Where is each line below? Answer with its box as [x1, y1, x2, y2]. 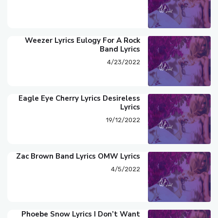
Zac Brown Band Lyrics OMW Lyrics [16, 151, 141, 161]
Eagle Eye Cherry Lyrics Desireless [18, 93, 141, 103]
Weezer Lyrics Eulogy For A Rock [25, 35, 141, 45]
